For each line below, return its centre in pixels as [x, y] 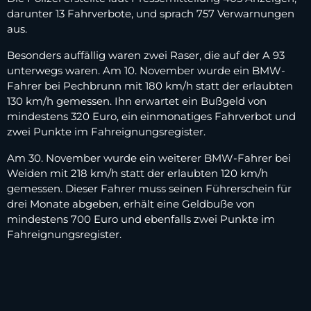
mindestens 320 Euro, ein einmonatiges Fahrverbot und [151, 117]
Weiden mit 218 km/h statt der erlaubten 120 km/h [137, 174]
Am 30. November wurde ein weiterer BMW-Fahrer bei [149, 158]
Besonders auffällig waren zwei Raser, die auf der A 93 [146, 56]
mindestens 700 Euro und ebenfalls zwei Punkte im [141, 219]
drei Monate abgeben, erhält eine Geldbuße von [131, 204]
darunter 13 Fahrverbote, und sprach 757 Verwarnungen [151, 14]
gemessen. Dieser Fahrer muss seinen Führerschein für [149, 189]
